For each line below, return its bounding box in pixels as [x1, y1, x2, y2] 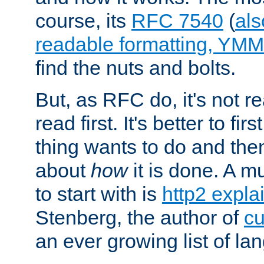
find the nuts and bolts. [35, 56, 236, 79]
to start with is [35, 182, 162, 205]
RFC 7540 [131, 9, 223, 32]
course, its [35, 9, 131, 32]
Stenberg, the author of [35, 206, 244, 229]
